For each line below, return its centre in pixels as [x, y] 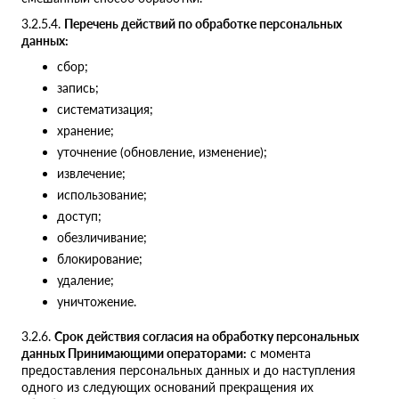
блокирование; [100, 259]
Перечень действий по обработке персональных [203, 24]
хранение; [85, 131]
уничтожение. [97, 302]
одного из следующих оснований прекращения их [167, 387]
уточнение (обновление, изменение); [162, 152]
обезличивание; [102, 238]
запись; [78, 88]
